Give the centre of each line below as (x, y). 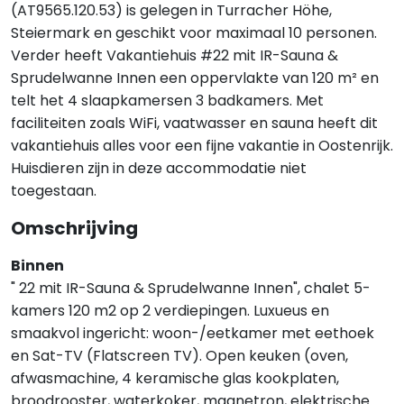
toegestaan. (54, 191)
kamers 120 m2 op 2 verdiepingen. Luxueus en (170, 311)
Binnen (37, 266)
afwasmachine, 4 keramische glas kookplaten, (175, 378)
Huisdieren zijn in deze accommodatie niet (159, 168)
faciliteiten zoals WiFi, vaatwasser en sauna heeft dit (194, 123)
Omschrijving (74, 228)
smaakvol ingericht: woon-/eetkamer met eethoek (193, 333)
